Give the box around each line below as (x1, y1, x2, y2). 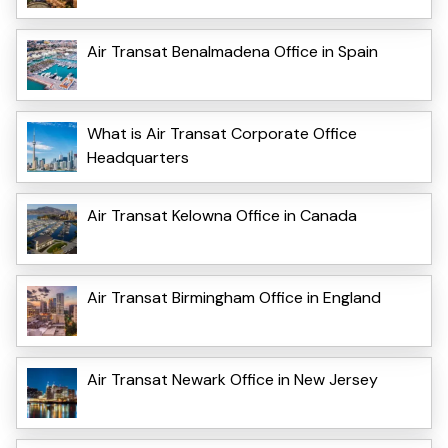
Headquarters (87, 146, 189, 168)
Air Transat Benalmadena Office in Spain (87, 40, 378, 62)
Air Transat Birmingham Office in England (87, 286, 381, 308)
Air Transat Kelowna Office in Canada (87, 204, 357, 226)
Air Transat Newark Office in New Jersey (87, 368, 378, 390)
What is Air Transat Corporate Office (87, 122, 357, 144)
